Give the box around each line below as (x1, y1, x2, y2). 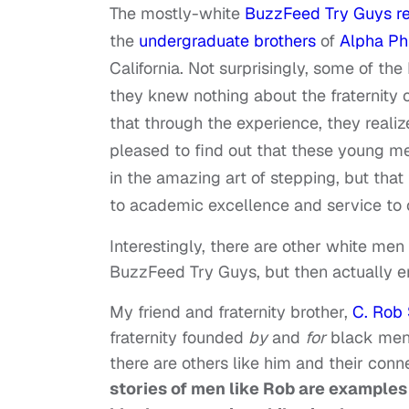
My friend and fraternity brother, (110, 301, 348, 323)
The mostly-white (110, 3, 240, 25)
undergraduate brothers (139, 30, 316, 52)
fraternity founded (110, 327, 248, 349)
